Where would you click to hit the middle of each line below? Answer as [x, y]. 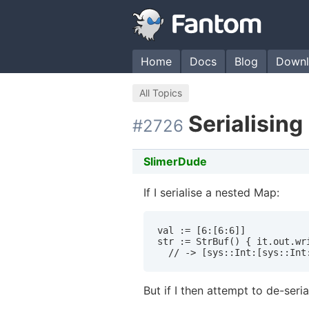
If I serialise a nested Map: [211, 192]
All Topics [161, 93]
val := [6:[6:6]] [201, 230]
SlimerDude [175, 162]
